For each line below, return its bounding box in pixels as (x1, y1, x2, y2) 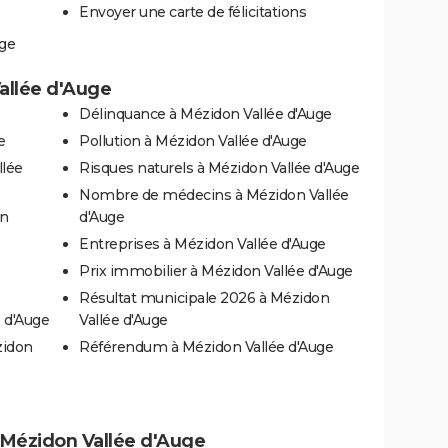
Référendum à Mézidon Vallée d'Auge (79, 337, 333, 356)
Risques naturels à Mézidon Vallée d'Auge (79, 158, 359, 177)
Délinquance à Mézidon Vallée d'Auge (79, 104, 332, 123)
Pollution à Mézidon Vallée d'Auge (79, 131, 307, 150)
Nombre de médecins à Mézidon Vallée (79, 185, 349, 204)
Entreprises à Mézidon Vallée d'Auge (79, 234, 326, 253)
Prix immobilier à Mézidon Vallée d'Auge (79, 261, 353, 280)
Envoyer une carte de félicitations (79, 2, 306, 21)
